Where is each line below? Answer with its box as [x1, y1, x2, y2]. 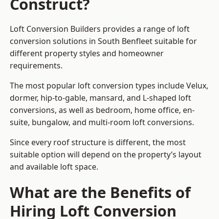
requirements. [10, 60, 63, 71]
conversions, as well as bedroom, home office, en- [10, 105, 195, 116]
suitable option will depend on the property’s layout [10, 149, 201, 160]
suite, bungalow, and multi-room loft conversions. [10, 117, 196, 128]
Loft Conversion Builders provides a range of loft [10, 23, 190, 35]
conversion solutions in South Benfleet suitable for [10, 36, 197, 47]
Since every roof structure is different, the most [10, 137, 186, 148]
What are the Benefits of [10, 182, 191, 203]
